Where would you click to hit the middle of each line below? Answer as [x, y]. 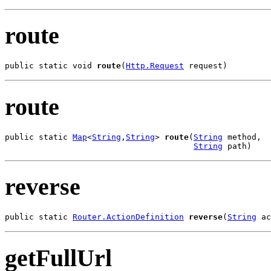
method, [242, 137]
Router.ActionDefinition [128, 217]
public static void [51, 66]
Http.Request [155, 66]
